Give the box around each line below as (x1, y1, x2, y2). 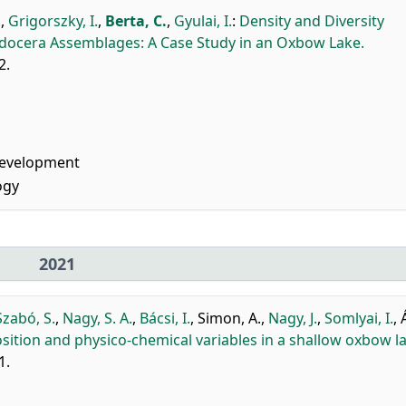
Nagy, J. (268, 308, 317, 328)
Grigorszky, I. (8, 11, 98, 31)
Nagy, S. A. (63, 308, 132, 328)
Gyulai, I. (174, 11, 232, 31)
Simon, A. (198, 308, 261, 328)
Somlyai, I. (324, 308, 393, 328)
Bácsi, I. (140, 308, 190, 328)
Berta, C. (105, 11, 167, 31)
